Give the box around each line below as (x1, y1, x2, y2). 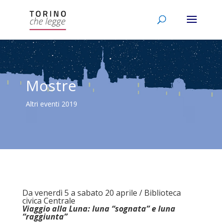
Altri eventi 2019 (25, 99, 77, 109)
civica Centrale (22, 195, 75, 206)
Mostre (25, 75, 76, 96)
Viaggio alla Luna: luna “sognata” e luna (22, 203, 175, 214)
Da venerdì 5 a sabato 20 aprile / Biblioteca (22, 187, 181, 198)
